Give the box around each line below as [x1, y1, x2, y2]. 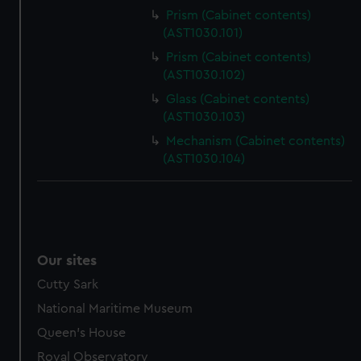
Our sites [37, 253, 98, 268]
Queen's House [37, 326, 127, 339]
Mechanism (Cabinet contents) [166, 135, 346, 147]
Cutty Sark [37, 278, 99, 291]
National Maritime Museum [37, 302, 193, 315]
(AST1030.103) [163, 110, 246, 123]
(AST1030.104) [163, 152, 246, 165]
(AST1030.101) [163, 27, 243, 39]
